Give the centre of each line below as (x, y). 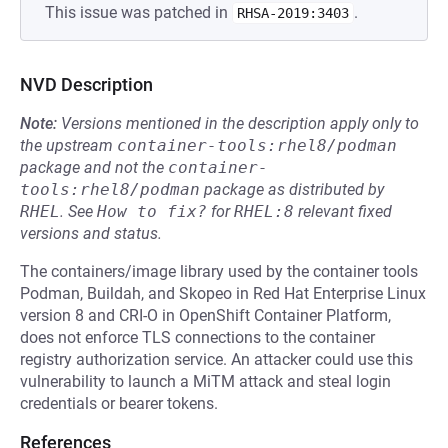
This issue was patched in (138, 12)
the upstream (68, 145)
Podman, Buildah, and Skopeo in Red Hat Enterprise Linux (223, 293)
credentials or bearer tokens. (119, 403)
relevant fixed (343, 211)
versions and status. (91, 233)
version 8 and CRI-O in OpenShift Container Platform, (205, 315)
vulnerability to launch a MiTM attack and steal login (205, 381)
